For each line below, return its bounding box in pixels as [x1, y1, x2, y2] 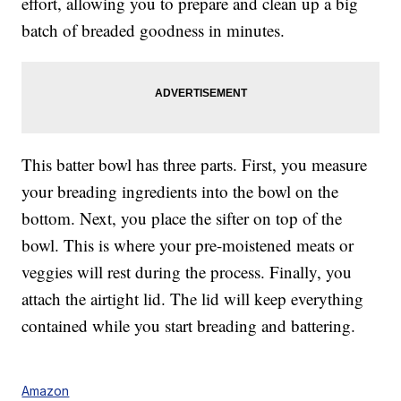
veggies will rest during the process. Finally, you [21, 260, 353, 284]
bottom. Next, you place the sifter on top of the [21, 207, 343, 230]
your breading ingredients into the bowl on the [21, 180, 339, 203]
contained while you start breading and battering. [21, 314, 356, 337]
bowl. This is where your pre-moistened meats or [21, 234, 354, 257]
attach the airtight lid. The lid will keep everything [21, 287, 364, 311]
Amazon [21, 383, 70, 399]
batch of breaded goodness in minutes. [21, 19, 286, 42]
